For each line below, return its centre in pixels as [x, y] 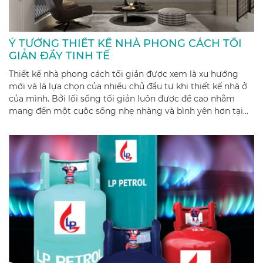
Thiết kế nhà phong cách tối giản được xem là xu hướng [124, 74]
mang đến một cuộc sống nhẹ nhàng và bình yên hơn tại [126, 111]
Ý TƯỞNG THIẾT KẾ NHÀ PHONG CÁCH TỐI [125, 44]
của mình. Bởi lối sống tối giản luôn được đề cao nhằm [122, 99]
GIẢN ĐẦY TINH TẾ [59, 56]
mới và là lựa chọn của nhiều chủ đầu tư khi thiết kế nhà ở [128, 87]
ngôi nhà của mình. [48, 124]
